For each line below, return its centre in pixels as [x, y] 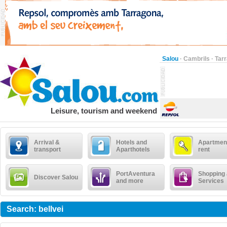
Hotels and [131, 142]
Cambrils [197, 59]
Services [211, 181]
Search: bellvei [35, 209]
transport [47, 149]
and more [130, 181]
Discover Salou [56, 177]
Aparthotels [133, 149]
